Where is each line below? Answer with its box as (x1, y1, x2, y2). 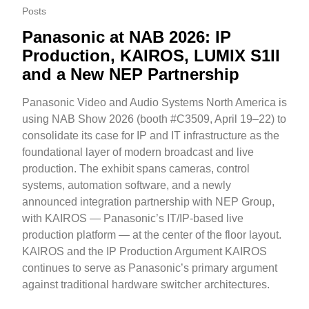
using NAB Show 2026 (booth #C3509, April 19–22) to (22, 113, 286, 126)
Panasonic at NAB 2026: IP (22, 28, 231, 47)
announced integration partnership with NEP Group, (22, 196, 275, 208)
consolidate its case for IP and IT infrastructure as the (22, 130, 279, 142)
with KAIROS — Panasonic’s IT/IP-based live (22, 212, 243, 225)
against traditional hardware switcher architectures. (22, 279, 270, 291)
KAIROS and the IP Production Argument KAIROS (22, 246, 267, 258)
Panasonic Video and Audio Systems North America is (22, 97, 287, 109)
